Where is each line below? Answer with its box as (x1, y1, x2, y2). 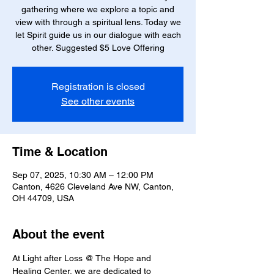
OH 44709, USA (12, 193, 74, 203)
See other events (61, 95, 135, 107)
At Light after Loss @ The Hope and (12, 253, 154, 263)
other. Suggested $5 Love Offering (31, 43, 165, 53)
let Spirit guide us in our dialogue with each (15, 30, 181, 40)
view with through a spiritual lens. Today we (15, 17, 181, 27)
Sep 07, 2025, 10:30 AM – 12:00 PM (12, 170, 154, 180)
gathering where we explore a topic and (21, 4, 174, 14)
